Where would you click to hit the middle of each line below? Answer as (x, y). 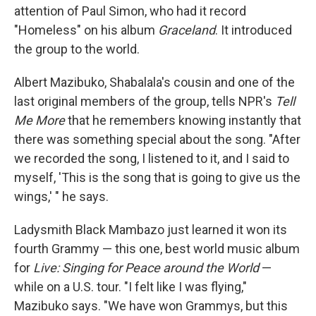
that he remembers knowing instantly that (183, 121)
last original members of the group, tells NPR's (145, 102)
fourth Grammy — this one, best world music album (157, 249)
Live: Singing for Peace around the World (146, 268)
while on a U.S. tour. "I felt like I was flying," (130, 287)
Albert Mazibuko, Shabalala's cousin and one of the (154, 83)
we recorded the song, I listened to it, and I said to (152, 159)
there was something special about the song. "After (157, 140)
